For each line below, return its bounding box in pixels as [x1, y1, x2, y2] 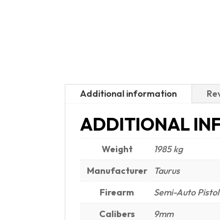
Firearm [100, 186, 134, 198]
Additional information [80, 87, 177, 99]
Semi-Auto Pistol [154, 186, 219, 198]
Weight [101, 143, 133, 155]
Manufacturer [86, 165, 147, 176]
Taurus [154, 165, 180, 176]
